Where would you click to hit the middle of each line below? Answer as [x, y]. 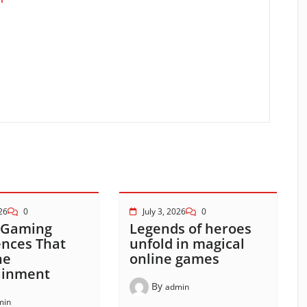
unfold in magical [187, 244]
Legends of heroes [190, 229]
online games [174, 259]
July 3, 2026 [164, 211]
